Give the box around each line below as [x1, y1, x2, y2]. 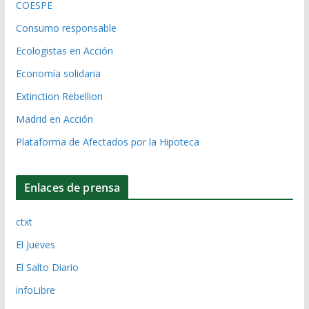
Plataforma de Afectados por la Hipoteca [15, 135, 199, 149]
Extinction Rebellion [15, 90, 103, 103]
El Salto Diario [15, 261, 79, 275]
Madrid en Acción [15, 112, 93, 126]
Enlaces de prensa [23, 180, 121, 196]
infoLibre [15, 283, 55, 297]
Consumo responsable [15, 21, 117, 35]
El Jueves [15, 238, 55, 252]
